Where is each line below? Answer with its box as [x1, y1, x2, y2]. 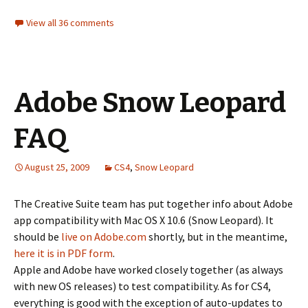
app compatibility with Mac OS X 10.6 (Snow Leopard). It [14, 213, 274, 227]
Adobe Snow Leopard [14, 87, 286, 120]
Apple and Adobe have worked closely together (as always [14, 263, 283, 276]
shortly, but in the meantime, [146, 230, 287, 243]
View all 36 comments [26, 16, 114, 29]
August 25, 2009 [25, 161, 89, 173]
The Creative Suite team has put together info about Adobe [14, 197, 293, 210]
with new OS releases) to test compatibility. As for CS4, [14, 279, 271, 293]
